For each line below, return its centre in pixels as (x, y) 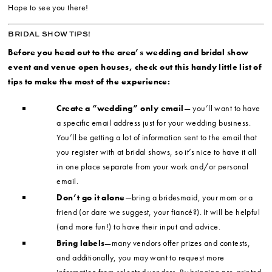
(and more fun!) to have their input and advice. (139, 227)
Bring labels (81, 243)
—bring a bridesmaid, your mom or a (189, 198)
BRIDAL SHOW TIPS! (49, 34)
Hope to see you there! (48, 8)
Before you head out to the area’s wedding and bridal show (128, 53)
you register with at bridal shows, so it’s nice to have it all (157, 152)
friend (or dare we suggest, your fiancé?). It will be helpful (158, 212)
